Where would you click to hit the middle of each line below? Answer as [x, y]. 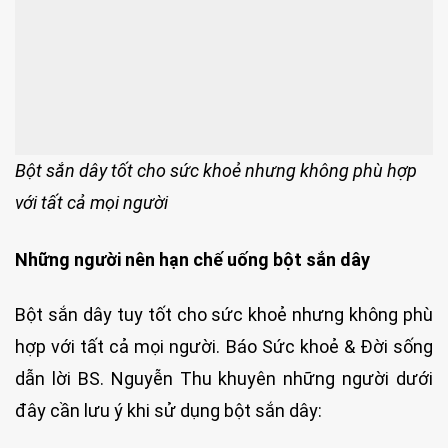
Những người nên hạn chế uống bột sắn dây [192, 259]
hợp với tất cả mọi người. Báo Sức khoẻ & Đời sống [224, 347]
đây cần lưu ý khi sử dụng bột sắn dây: [168, 411]
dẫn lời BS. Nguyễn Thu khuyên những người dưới [224, 379]
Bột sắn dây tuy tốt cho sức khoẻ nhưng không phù [224, 315]
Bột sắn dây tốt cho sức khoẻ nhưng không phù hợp [216, 171]
